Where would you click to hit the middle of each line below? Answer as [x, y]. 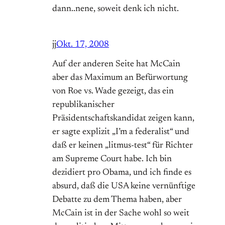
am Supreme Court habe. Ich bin [112, 159]
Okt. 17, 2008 [83, 45]
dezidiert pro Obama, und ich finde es [122, 173]
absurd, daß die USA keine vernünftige [124, 187]
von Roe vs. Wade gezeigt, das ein [113, 92]
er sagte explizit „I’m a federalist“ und [121, 132]
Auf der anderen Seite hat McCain [116, 65]
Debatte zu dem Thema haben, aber [117, 200]
